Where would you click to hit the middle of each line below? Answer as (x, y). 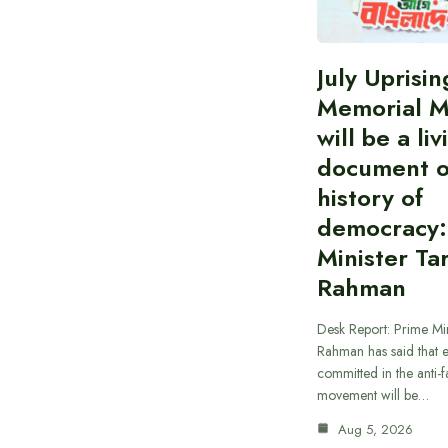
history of (370, 198)
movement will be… (373, 395)
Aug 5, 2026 (373, 430)
